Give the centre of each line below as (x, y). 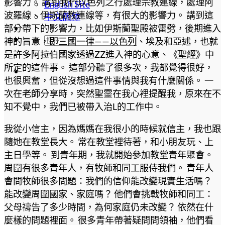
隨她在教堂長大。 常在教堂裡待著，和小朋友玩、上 (109, 142)
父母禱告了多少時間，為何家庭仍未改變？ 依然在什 (109, 207)
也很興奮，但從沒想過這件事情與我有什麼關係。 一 (109, 81)
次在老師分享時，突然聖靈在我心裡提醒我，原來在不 (113, 94)
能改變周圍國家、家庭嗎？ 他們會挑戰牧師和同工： (109, 194)
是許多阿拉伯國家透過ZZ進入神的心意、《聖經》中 (109, 54)
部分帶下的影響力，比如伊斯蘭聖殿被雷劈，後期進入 (113, 28)
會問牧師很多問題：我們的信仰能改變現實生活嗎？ (108, 181)
